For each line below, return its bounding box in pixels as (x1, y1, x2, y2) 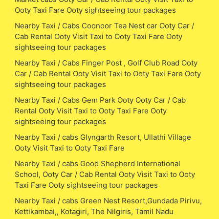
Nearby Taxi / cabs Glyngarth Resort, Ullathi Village (15, 132, 191, 142)
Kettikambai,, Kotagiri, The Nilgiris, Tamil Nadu (15, 206, 174, 216)
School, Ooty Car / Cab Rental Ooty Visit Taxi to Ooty (15, 169, 195, 179)
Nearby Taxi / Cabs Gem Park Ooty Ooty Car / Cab (15, 95, 186, 105)
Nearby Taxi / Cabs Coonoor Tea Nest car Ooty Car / (15, 21, 194, 30)
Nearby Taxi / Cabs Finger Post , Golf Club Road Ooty (15, 58, 197, 67)
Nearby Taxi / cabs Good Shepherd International (15, 158, 180, 168)
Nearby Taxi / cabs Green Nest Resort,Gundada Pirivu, (15, 196, 202, 205)
